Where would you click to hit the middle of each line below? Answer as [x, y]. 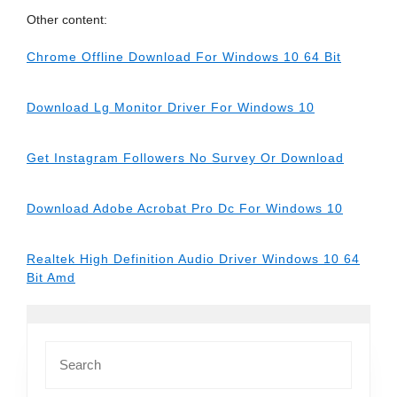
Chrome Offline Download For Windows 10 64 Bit [184, 57]
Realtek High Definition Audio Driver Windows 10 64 [193, 259]
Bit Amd [51, 277]
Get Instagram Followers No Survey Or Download [185, 158]
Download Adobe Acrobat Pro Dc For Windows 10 [185, 208]
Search [64, 349]
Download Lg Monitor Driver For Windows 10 [171, 107]
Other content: [67, 19]
